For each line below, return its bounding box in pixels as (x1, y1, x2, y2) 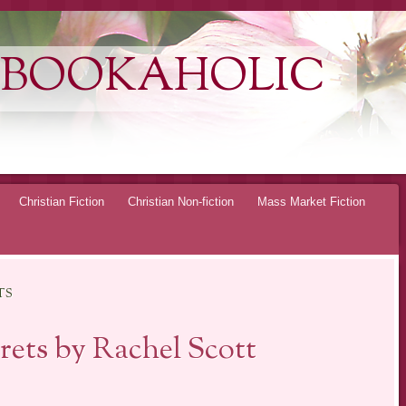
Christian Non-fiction (128, 194, 234, 208)
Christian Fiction (19, 194, 104, 208)
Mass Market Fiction (257, 194, 365, 208)
